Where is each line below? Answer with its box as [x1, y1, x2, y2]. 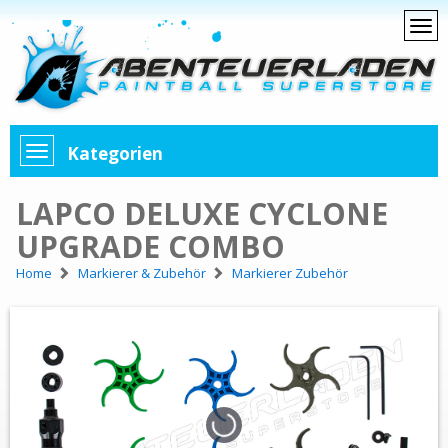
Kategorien [67, 142, 163, 166]
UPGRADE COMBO [16, 226, 285, 268]
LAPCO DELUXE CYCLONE [16, 193, 388, 235]
